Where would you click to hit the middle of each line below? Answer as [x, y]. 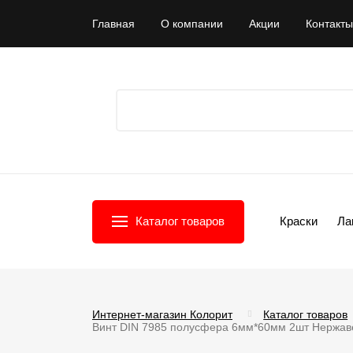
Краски [299, 221]
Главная [113, 24]
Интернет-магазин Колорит [162, 314]
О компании [192, 24]
